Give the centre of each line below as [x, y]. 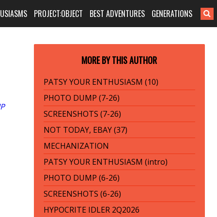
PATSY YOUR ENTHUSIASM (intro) [105, 162]
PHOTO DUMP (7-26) [81, 98]
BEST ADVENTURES [117, 14]
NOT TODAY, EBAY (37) [85, 130]
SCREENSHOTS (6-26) [82, 194]
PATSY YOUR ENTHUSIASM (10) [101, 82]
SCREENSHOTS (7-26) [82, 114]
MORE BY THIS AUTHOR [119, 60]
